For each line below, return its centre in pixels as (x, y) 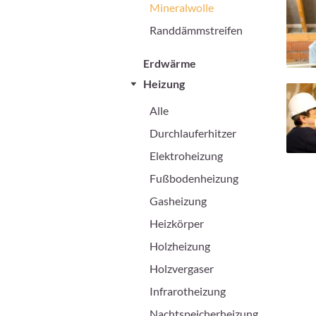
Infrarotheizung (188, 291)
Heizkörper (177, 224)
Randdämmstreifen (196, 30)
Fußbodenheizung (194, 178)
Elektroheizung (186, 156)
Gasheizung (178, 201)
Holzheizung (180, 246)
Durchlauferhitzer (193, 133)
